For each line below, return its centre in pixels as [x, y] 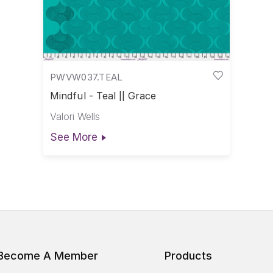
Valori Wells [75, 116]
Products [188, 256]
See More [74, 137]
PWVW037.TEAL [87, 77]
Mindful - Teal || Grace [103, 96]
